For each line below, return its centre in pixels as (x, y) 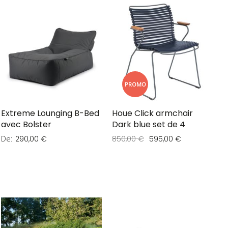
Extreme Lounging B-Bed (50, 113)
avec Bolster (26, 125)
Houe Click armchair (152, 113)
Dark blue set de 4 (149, 125)
